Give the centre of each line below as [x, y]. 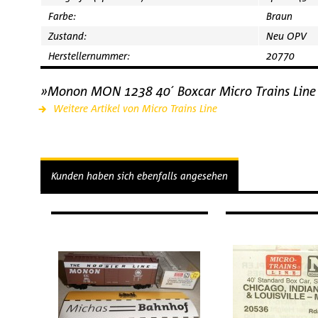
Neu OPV [286, 36]
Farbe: [62, 16]
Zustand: [67, 36]
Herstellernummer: [89, 56]
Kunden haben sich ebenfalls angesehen [139, 176]
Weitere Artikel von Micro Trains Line [134, 108]
